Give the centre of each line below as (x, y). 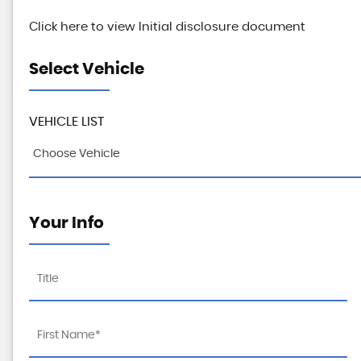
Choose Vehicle (77, 154)
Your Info (66, 223)
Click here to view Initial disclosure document (167, 27)
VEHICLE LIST (66, 122)
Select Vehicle (87, 69)
